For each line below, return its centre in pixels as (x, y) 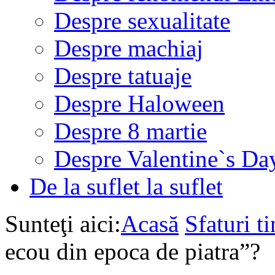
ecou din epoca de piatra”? (133, 251)
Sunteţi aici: (63, 224)
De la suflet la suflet (126, 186)
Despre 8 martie (130, 131)
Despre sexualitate (142, 21)
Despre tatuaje (123, 76)
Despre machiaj (129, 48)
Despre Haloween (139, 103)
